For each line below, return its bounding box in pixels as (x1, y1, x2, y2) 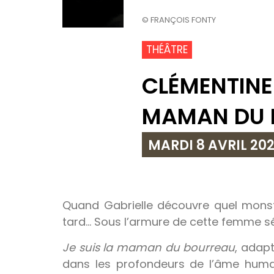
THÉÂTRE (146, 42, 188, 57)
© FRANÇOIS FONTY (142, 13, 216, 26)
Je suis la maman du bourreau (62, 239, 235, 255)
